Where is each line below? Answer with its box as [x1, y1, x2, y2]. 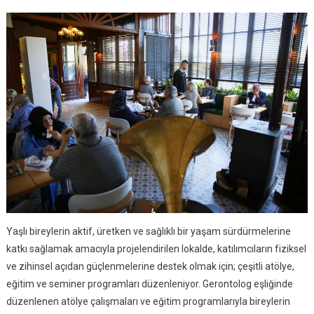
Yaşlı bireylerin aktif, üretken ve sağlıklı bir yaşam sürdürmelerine [6, 226, 291, 238]
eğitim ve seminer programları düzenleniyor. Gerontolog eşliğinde [6, 278, 293, 290]
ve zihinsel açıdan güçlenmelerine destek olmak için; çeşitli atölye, [6, 261, 294, 273]
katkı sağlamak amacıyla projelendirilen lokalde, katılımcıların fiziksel [6, 243, 306, 255]
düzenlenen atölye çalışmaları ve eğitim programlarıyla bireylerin [6, 296, 290, 308]
